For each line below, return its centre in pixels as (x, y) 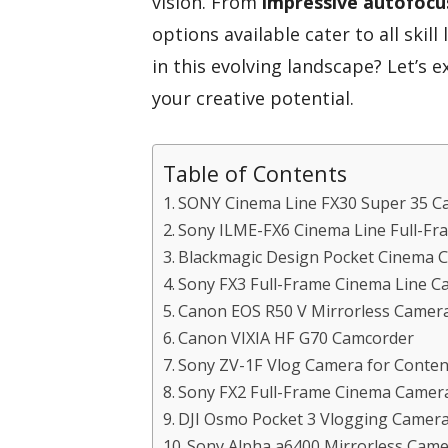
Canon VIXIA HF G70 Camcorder (296, 338)
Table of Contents (255, 173)
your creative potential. (253, 97)
